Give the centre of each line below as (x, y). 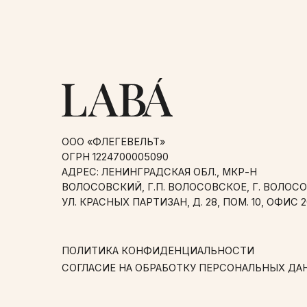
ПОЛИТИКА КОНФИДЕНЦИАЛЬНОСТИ (140, 158)
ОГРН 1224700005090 (102, 74)
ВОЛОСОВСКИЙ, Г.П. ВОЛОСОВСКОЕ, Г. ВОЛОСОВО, (172, 102)
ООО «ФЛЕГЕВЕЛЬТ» (101, 61)
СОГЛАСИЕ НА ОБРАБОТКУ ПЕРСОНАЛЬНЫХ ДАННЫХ (176, 174)
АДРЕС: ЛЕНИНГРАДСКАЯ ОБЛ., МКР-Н (142, 88)
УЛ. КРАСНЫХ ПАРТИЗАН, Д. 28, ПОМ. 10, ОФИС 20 (167, 115)
